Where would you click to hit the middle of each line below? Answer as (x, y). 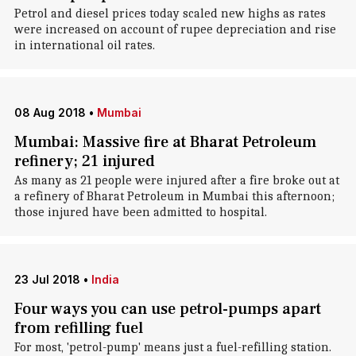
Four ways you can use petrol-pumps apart (167, 309)
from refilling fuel (78, 328)
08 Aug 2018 (50, 112)
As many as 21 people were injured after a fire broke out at (176, 180)
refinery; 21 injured (84, 161)
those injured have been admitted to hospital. (140, 212)
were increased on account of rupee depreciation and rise (175, 29)
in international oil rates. (84, 45)
